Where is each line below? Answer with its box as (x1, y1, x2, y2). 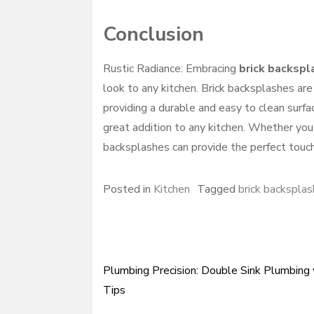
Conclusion (103, 21, 204, 48)
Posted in (103, 182, 153, 197)
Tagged (197, 182, 238, 197)
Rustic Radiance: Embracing (103, 61, 239, 76)
